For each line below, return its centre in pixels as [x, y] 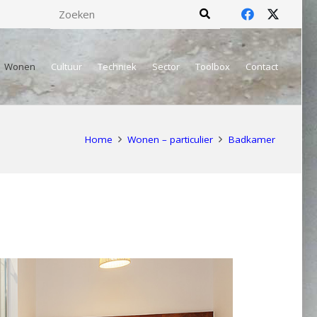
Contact [261, 67]
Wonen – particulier [171, 139]
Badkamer [252, 139]
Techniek [117, 67]
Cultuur [66, 67]
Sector [166, 67]
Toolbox [212, 67]
